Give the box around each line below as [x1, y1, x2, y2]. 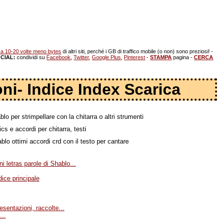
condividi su [15, 54, 47, 60]
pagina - [172, 54, 194, 60]
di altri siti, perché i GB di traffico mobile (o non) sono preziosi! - [61, 48, 214, 54]
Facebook [46, 54, 71, 60]
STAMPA [150, 54, 172, 60]
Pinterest [124, 54, 146, 60]
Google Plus [92, 54, 121, 60]
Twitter [74, 54, 89, 60]
